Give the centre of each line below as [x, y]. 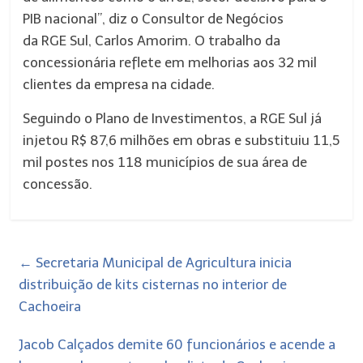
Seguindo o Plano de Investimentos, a [142, 118]
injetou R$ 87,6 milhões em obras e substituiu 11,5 [181, 140]
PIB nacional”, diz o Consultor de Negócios [154, 19]
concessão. [58, 184]
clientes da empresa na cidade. [119, 84]
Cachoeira [50, 306]
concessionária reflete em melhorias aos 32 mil [170, 62]
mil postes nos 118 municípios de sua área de [165, 162]
